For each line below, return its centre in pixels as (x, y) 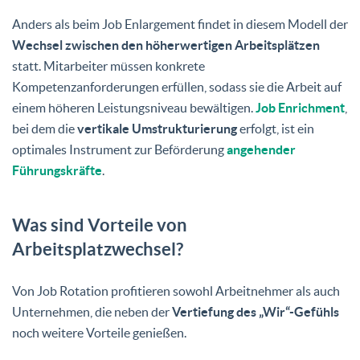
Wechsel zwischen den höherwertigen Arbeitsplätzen (166, 45)
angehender (261, 149)
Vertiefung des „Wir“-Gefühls (254, 311)
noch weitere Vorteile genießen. (99, 332)
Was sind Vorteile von (100, 224)
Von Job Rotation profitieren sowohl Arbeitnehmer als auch (176, 290)
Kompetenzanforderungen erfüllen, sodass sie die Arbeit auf (177, 86)
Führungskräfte (57, 170)
